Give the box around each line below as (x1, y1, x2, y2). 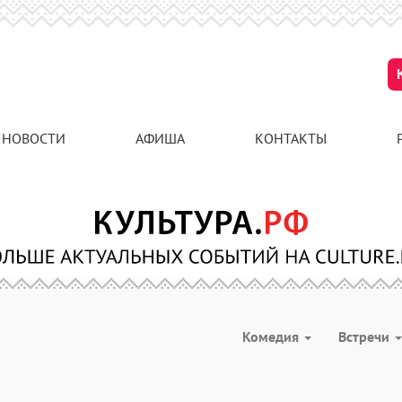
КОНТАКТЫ (255, 129, 327, 147)
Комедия (242, 328, 302, 345)
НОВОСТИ (2, 129, 66, 147)
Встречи (338, 328, 393, 345)
